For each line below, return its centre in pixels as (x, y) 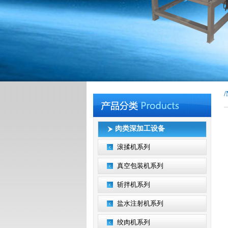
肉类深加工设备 (126, 129)
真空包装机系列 (140, 166)
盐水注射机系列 (140, 203)
